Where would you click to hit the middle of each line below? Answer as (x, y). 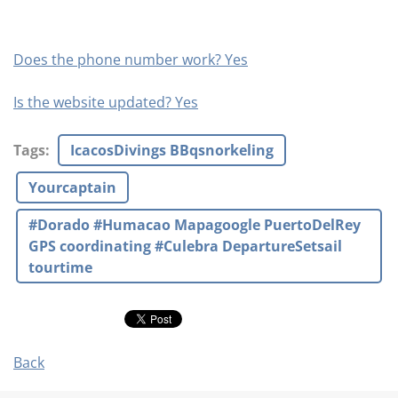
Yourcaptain (72, 187)
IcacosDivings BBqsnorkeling (172, 150)
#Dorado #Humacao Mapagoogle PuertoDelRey (195, 225)
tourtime (60, 267)
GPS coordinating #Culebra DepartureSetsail (185, 246)
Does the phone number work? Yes (131, 60)
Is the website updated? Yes (106, 102)
